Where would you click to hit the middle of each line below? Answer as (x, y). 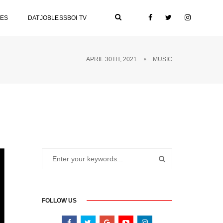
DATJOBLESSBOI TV (57, 18)
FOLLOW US (59, 200)
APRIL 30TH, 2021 (111, 59)
